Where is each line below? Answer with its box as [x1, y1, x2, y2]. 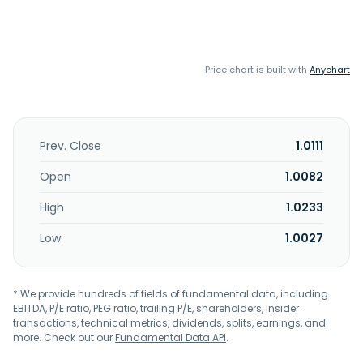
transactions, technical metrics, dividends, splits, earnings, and [13, 316, 326, 330]
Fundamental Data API [115, 331, 226, 344]
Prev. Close [40, 138, 101, 154]
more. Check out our [13, 331, 115, 344]
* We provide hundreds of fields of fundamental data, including [13, 287, 328, 301]
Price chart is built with [205, 63, 310, 76]
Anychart [310, 63, 350, 76]
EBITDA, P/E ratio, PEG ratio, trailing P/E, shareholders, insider [13, 301, 299, 315]
